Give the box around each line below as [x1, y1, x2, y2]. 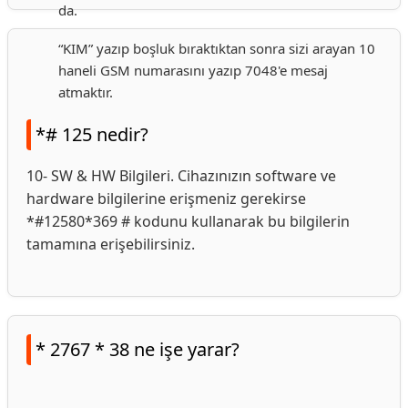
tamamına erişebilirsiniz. [26, 234, 195, 254]
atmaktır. [58, 83, 113, 101]
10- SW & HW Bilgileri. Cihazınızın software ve [26, 166, 336, 186]
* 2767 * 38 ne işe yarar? [36, 337, 240, 362]
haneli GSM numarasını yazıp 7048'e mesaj [58, 61, 328, 79]
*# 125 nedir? [36, 122, 148, 147]
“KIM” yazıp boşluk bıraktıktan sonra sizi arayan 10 [58, 39, 375, 57]
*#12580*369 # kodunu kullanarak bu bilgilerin [26, 211, 350, 231]
